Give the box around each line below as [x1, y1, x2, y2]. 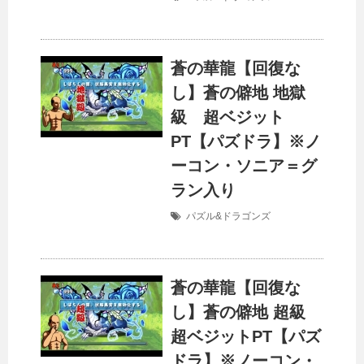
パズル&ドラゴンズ [186, 210, 271, 223]
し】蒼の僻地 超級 [171, 303, 322, 322]
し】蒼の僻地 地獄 [171, 84, 305, 102]
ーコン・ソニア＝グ [171, 157, 317, 175]
